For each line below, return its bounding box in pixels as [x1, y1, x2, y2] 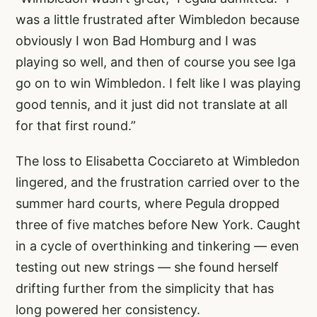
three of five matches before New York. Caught [16, 217, 301, 232]
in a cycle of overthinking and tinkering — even [16, 238, 299, 253]
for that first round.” [16, 117, 136, 133]
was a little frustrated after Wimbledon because [16, 11, 299, 27]
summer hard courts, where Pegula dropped [16, 195, 279, 211]
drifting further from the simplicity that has [16, 280, 274, 296]
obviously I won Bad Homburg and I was [16, 33, 256, 48]
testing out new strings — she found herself [16, 259, 279, 275]
